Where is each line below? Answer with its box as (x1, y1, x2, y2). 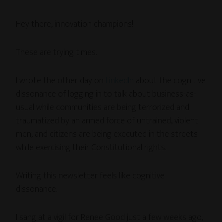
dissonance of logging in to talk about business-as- (16, 86, 197, 102)
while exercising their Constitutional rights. (16, 140, 166, 155)
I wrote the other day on (16, 73, 106, 88)
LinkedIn (106, 73, 134, 88)
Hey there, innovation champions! (16, 16, 134, 32)
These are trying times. (16, 45, 97, 60)
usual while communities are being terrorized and (16, 100, 190, 115)
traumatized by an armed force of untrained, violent (16, 113, 199, 128)
